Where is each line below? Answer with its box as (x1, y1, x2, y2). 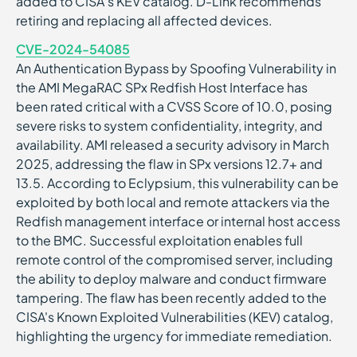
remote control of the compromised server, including (16, 251, 333, 268)
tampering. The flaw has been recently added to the (16, 289, 327, 306)
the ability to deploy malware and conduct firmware (16, 270, 327, 287)
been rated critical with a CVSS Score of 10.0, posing (16, 98, 332, 115)
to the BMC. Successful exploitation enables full (16, 232, 303, 249)
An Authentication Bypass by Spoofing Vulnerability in (16, 60, 336, 76)
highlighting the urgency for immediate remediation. (16, 328, 332, 344)
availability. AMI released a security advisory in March (16, 136, 329, 153)
